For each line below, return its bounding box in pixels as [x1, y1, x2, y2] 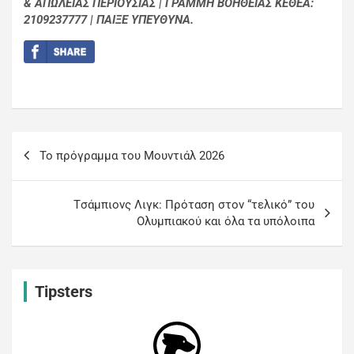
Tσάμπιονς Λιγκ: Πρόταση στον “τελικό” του [73, 197, 314, 212]
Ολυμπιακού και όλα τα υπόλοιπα [137, 213, 314, 228]
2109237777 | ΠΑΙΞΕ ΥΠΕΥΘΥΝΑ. [24, 13, 194, 28]
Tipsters [35, 281, 92, 301]
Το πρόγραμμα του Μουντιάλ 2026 [40, 148, 224, 163]
